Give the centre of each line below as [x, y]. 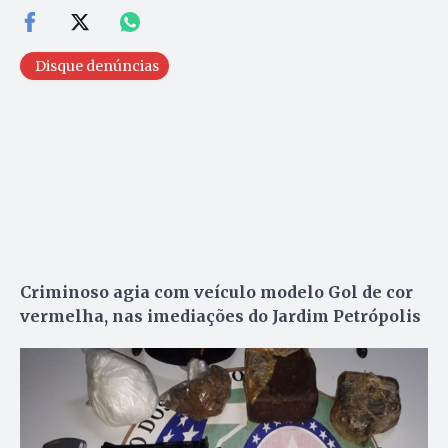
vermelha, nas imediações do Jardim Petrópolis [222, 315]
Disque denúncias [97, 65]
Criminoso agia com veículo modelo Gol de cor [216, 291]
